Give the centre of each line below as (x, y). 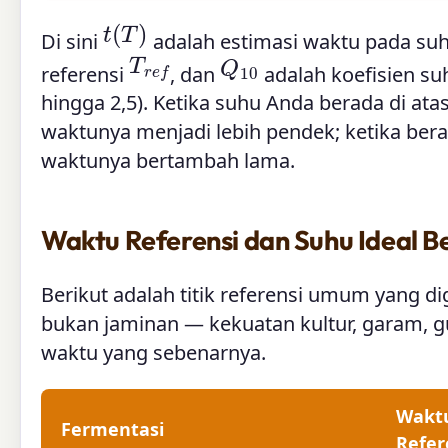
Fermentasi (112, 429)
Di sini (72, 41)
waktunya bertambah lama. (168, 161)
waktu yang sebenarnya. (153, 353)
